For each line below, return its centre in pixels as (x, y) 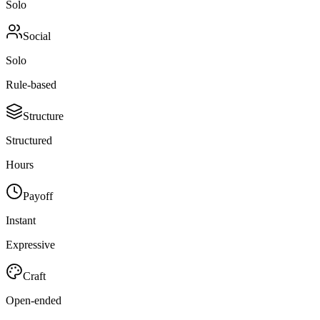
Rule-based (31, 84)
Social (37, 36)
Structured (29, 140)
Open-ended (34, 300)
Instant (21, 220)
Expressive (30, 244)
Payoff (38, 196)
